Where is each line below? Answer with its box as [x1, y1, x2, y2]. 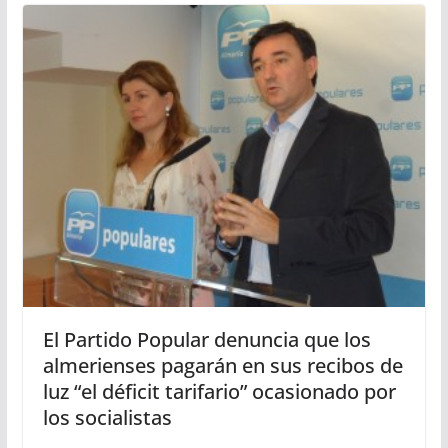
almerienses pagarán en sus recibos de [42, 352, 403, 380]
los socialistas [42, 404, 172, 432]
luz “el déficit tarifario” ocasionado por [42, 378, 396, 406]
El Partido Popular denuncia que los [42, 326, 371, 354]
